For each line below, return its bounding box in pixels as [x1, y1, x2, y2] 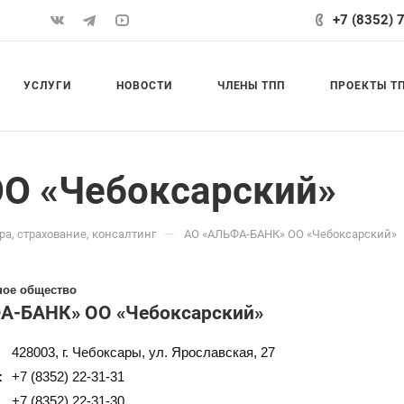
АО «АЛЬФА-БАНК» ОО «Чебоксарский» [184, 227, 397, 241]
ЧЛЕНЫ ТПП [216, 79, 286, 92]
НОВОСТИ [115, 79, 172, 92]
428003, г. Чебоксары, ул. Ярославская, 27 [12, 344, 275, 360]
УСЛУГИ [23, 79, 71, 92]
